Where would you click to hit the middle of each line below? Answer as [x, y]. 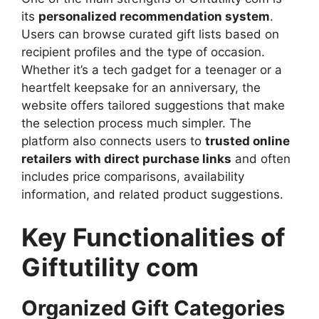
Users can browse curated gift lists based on [150, 35]
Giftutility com [110, 267]
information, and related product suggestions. [152, 195]
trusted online [247, 141]
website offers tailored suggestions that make [153, 106]
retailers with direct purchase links [126, 159]
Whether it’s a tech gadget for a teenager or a [152, 70]
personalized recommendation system [154, 17]
